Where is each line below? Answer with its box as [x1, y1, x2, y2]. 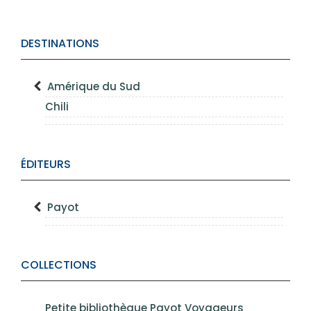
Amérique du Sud [47, 79, 140, 94]
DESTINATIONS [21, 35, 99, 51]
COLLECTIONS [21, 257, 96, 273]
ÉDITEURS [21, 156, 71, 172]
